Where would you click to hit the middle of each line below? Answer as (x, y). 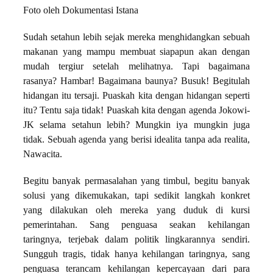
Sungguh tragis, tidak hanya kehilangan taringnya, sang (136, 254)
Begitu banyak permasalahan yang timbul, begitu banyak (136, 181)
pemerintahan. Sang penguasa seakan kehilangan (136, 225)
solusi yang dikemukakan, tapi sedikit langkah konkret (136, 196)
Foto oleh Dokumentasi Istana (81, 11)
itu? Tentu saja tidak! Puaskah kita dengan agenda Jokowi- (136, 111)
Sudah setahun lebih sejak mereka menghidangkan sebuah (136, 37)
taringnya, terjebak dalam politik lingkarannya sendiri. (136, 240)
